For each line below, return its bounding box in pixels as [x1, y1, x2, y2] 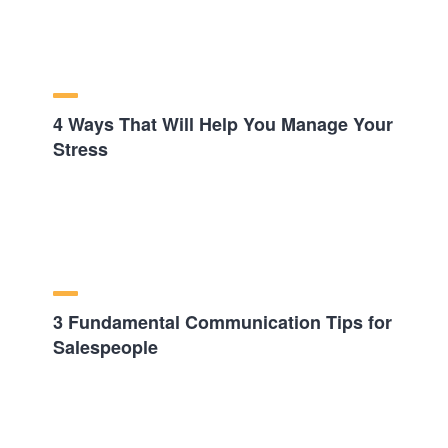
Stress [52, 135, 108, 162]
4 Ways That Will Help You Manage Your [52, 110, 393, 137]
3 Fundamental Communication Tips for [52, 308, 392, 335]
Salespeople [52, 333, 158, 360]
